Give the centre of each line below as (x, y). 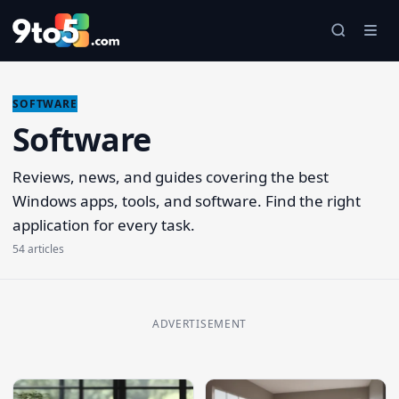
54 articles (38, 249)
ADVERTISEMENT (199, 324)
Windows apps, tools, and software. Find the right (187, 201)
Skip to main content (92, 19)
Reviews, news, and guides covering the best (171, 177)
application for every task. (104, 225)
